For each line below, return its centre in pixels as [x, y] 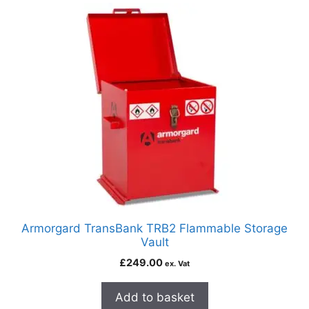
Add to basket [154, 298]
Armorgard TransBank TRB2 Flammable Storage [154, 229]
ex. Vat [177, 264]
